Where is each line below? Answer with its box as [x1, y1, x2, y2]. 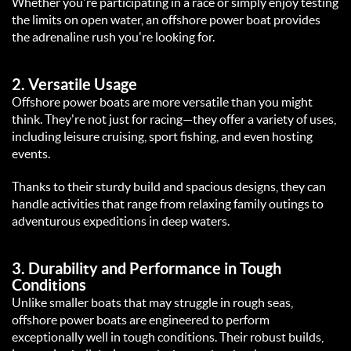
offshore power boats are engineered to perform [12, 313, 270, 327]
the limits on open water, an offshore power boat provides [12, 13, 320, 27]
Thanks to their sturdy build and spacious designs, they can [12, 179, 326, 194]
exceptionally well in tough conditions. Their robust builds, [12, 330, 324, 345]
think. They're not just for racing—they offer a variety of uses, [12, 112, 336, 127]
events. [12, 147, 55, 161]
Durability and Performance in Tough [28, 260, 281, 278]
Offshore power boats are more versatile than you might [12, 95, 313, 110]
